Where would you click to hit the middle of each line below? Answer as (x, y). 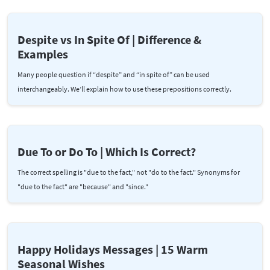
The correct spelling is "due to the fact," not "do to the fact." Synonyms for (129, 172)
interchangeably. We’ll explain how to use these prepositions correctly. (124, 89)
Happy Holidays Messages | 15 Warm (113, 249)
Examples (43, 54)
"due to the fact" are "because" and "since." (83, 186)
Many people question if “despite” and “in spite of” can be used (114, 74)
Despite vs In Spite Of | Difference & (109, 39)
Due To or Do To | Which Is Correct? (107, 151)
